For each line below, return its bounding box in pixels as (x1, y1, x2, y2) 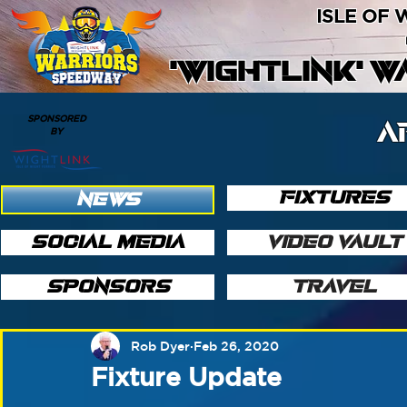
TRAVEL (291, 277, 377, 296)
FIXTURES (278, 188, 390, 207)
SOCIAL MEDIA (31, 233, 184, 252)
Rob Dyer (131, 338, 190, 353)
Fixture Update (91, 362, 282, 391)
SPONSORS (45, 277, 170, 296)
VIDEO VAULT (265, 233, 402, 252)
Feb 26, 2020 (194, 338, 279, 353)
